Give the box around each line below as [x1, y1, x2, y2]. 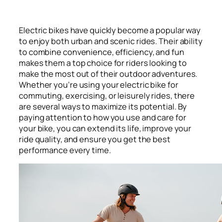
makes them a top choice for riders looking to [19, 57, 187, 68]
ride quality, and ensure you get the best [19, 133, 170, 145]
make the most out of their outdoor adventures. [19, 68, 198, 79]
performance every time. [19, 144, 112, 156]
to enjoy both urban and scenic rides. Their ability [19, 35, 203, 47]
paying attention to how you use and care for [19, 111, 186, 123]
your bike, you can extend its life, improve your [19, 122, 192, 134]
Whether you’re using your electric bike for [19, 79, 178, 90]
